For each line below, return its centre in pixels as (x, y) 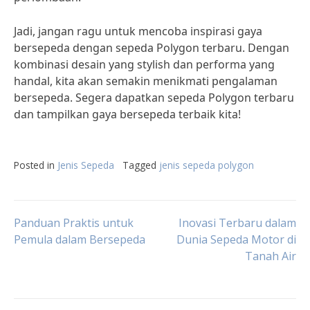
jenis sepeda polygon (207, 165)
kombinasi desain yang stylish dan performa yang (144, 64)
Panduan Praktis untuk (74, 223)
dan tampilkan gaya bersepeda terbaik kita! (127, 114)
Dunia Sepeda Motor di (236, 239)
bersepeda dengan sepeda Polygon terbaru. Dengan (152, 48)
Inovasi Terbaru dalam (237, 223)
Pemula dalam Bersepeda (80, 239)
